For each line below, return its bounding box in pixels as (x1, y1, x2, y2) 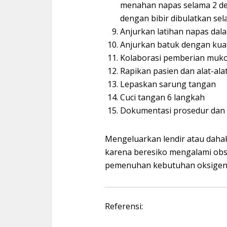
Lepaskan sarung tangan (120, 79, 216, 90)
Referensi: (105, 201, 143, 212)
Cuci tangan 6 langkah (120, 92, 205, 103)
